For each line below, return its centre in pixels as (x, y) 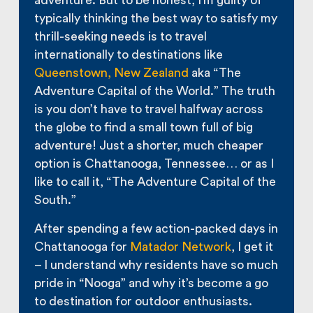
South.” (56, 201)
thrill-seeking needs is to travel (121, 37)
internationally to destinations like (129, 55)
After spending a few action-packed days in (156, 228)
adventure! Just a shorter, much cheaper (149, 146)
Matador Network (181, 247)
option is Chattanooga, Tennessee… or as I (154, 164)
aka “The (215, 73)
